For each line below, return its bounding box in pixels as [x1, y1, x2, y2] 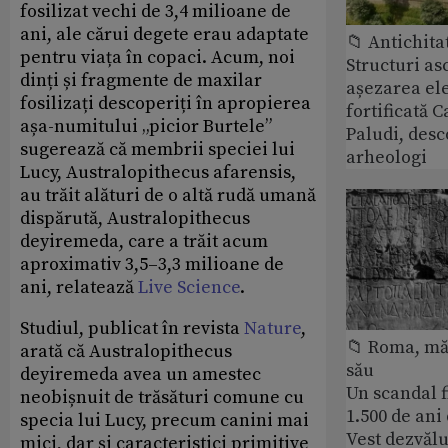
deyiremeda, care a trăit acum [20, 229, 268, 253]
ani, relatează [20, 275, 138, 299]
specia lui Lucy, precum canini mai [20, 408, 309, 432]
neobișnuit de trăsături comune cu [20, 385, 304, 409]
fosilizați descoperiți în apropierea [20, 91, 311, 115]
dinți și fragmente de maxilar [20, 68, 262, 92]
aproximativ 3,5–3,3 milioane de [20, 252, 284, 276]
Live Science [138, 275, 240, 299]
